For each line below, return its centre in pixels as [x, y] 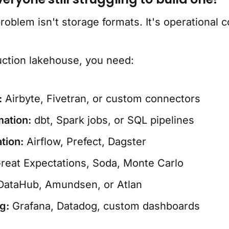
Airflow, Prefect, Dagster [85, 142]
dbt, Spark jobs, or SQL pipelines [113, 120]
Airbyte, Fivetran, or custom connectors [101, 99]
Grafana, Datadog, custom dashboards [105, 206]
